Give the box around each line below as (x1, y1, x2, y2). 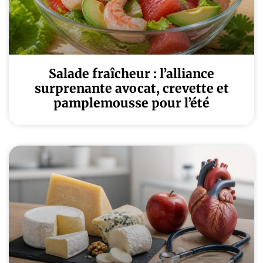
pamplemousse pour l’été (53, 95, 210, 111)
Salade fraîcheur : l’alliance (49, 66, 214, 82)
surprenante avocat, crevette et (34, 80, 229, 96)
